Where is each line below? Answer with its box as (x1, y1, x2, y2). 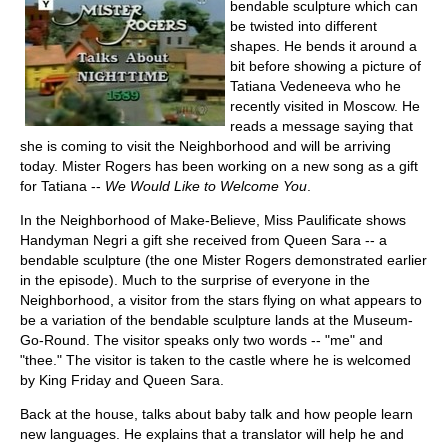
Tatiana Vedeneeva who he (230, 77, 401, 94)
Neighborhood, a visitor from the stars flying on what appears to (20, 291, 422, 308)
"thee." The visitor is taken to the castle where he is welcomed (20, 351, 411, 368)
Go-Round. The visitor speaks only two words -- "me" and (20, 331, 383, 348)
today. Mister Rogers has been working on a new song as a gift (20, 157, 418, 174)
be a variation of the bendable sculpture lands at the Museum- (20, 311, 413, 328)
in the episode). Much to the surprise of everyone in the (20, 271, 370, 288)
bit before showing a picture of (230, 57, 421, 74)
